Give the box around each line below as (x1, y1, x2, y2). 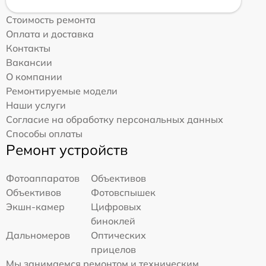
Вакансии (6, 56, 52, 69)
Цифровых (91, 201, 142, 213)
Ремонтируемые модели (6, 85, 118, 97)
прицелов (91, 243, 137, 256)
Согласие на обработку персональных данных (6, 113, 223, 126)
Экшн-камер (6, 201, 65, 213)
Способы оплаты (6, 128, 83, 140)
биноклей (91, 215, 136, 227)
